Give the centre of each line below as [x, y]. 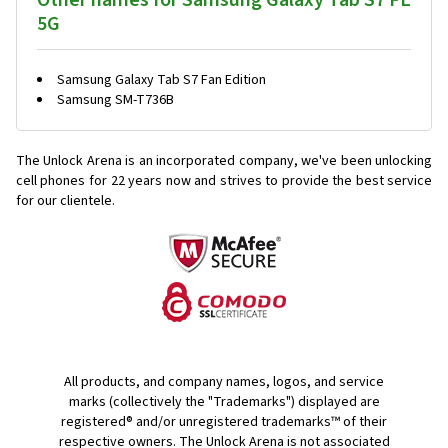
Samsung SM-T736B [115, 100]
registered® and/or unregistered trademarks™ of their [224, 422]
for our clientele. [65, 201]
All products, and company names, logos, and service [224, 382]
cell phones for [61, 181]
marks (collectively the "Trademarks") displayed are [224, 402]
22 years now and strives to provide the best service [271, 181]
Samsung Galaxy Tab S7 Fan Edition [161, 80]
